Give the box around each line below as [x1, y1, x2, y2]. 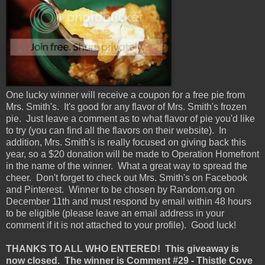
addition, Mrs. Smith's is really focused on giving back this [6, 137, 246, 148]
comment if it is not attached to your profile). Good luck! [6, 220, 236, 231]
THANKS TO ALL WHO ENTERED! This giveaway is [6, 244, 239, 254]
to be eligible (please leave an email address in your [6, 208, 224, 219]
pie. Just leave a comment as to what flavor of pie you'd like [6, 114, 255, 124]
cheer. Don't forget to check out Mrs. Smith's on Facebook [6, 173, 247, 183]
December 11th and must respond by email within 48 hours [6, 196, 251, 207]
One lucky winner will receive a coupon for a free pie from [6, 90, 245, 101]
